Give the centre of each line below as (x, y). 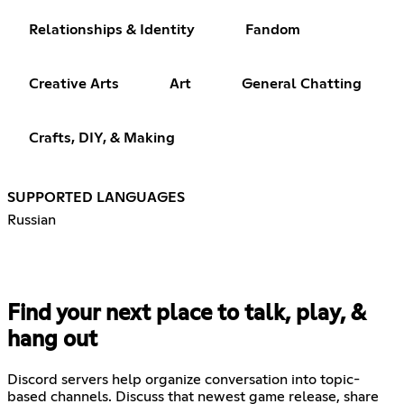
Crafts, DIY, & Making (102, 138)
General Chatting (302, 83)
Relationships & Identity (112, 29)
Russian (32, 220)
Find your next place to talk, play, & (186, 313)
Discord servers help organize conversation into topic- (184, 379)
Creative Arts (74, 83)
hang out (52, 340)
